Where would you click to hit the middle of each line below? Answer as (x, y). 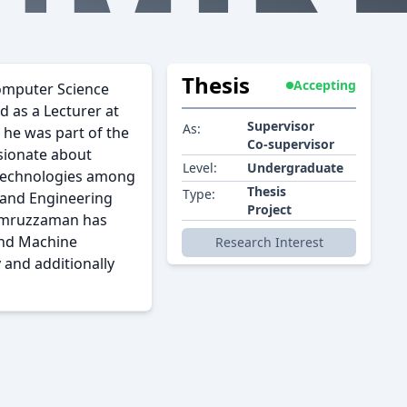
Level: (200, 168)
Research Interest (269, 243)
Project (269, 210)
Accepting (325, 85)
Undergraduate (295, 168)
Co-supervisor (291, 144)
